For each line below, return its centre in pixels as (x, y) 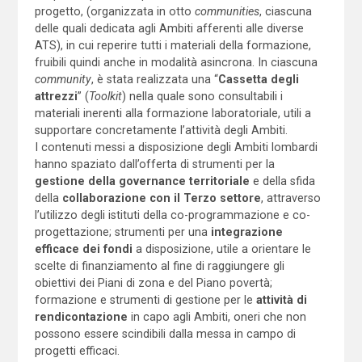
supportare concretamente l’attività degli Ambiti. (161, 130)
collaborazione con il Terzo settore (161, 198)
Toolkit (105, 96)
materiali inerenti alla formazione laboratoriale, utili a (173, 113)
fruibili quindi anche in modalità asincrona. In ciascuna (176, 62)
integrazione (246, 232)
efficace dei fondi (83, 248)
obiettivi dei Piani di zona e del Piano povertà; (153, 282)
